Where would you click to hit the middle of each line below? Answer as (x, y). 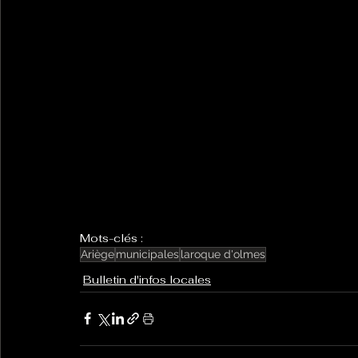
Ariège (97, 254)
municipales (147, 254)
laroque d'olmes (223, 254)
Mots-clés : (111, 238)
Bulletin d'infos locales (147, 279)
